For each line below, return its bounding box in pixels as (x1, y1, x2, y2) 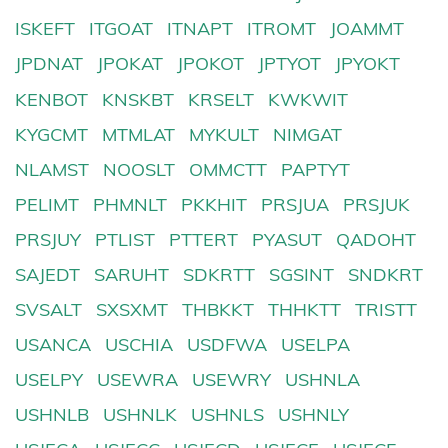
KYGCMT (15, 122, 88, 146)
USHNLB (15, 403, 89, 427)
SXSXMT (96, 298, 169, 322)
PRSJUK (343, 192, 411, 216)
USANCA (15, 333, 91, 357)
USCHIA (105, 333, 174, 357)
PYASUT (252, 227, 323, 251)
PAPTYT (281, 157, 351, 181)
